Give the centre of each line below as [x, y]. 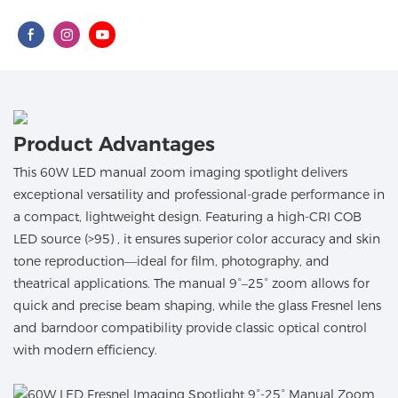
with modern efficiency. [85, 350]
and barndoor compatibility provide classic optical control [190, 327]
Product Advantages [114, 145]
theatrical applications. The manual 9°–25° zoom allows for [191, 283]
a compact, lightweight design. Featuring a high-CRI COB [187, 216]
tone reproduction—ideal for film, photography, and [171, 261]
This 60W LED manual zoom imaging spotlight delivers [180, 172]
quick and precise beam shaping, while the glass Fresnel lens [197, 305]
